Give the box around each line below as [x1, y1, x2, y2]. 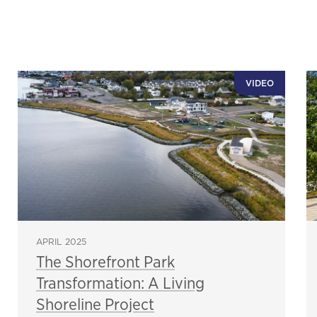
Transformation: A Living [36, 271, 204, 294]
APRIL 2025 [36, 235, 87, 248]
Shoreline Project [36, 292, 154, 315]
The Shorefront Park [36, 250, 175, 272]
